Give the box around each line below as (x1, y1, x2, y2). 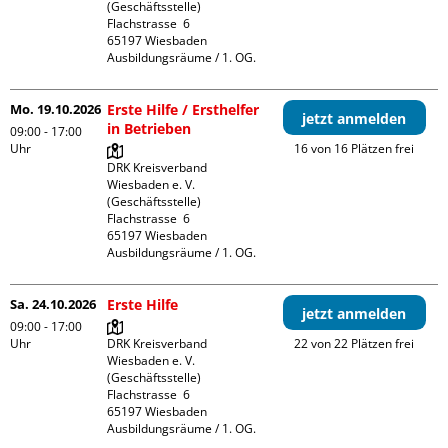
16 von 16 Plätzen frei (294, 140, 415, 157)
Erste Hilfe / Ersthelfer (107, 100, 260, 119)
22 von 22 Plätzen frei (294, 335, 415, 352)
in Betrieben (107, 119, 192, 138)
